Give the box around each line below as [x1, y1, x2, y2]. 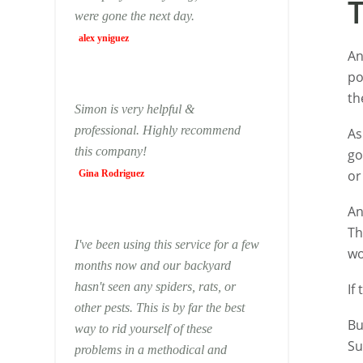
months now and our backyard [74, 258, 231, 272]
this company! [74, 144, 147, 158]
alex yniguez [78, 32, 129, 44]
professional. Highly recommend [74, 123, 241, 137]
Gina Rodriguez [78, 168, 144, 179]
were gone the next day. [74, 9, 194, 23]
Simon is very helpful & [74, 102, 194, 116]
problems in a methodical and [74, 343, 227, 357]
